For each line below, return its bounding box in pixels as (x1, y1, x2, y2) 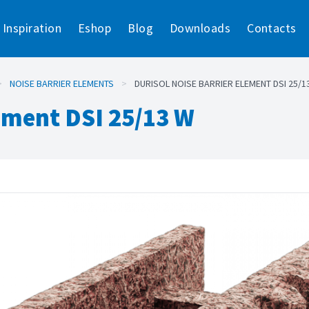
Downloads (170, 20, 231, 37)
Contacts (247, 20, 297, 37)
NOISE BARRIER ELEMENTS (10, 77, 114, 90)
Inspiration (3, 20, 61, 37)
